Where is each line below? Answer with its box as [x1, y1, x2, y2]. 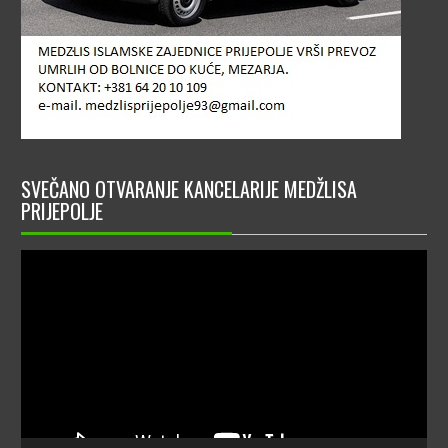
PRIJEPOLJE [20, 195, 103, 226]
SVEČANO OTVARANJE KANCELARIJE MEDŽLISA [20, 173, 357, 204]
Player [19, 271, 60, 291]
